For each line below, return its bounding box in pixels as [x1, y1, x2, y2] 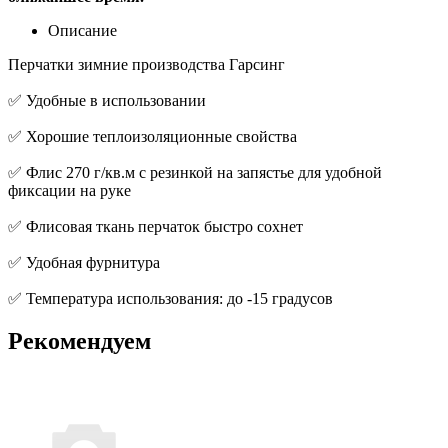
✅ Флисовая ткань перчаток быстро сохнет [8, 217, 303, 235]
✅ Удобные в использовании [8, 91, 206, 109]
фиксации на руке [8, 181, 131, 199]
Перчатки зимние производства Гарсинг [8, 55, 285, 73]
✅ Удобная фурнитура [8, 253, 160, 271]
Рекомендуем [8, 327, 151, 354]
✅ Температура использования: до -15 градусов [8, 289, 333, 307]
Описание [48, 21, 117, 39]
